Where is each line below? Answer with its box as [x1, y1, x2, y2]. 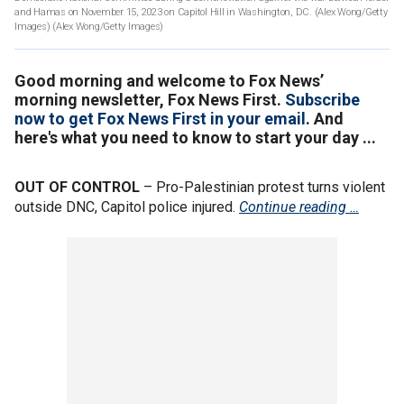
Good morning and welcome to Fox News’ [14, 70, 324, 90]
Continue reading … [239, 197, 359, 216]
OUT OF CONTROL [14, 178, 140, 196]
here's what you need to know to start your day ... [14, 127, 376, 147]
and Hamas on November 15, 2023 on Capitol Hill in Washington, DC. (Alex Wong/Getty [14, 5, 388, 18]
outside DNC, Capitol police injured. [14, 197, 239, 216]
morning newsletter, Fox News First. [14, 89, 285, 109]
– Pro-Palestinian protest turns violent [140, 178, 385, 196]
